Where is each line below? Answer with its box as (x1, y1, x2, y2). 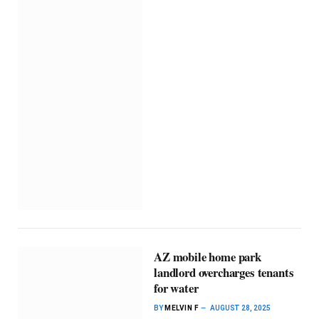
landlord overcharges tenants (154, 263, 294, 282)
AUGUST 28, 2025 (210, 304, 271, 313)
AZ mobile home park (154, 248, 261, 266)
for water (154, 279, 199, 298)
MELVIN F (164, 304, 199, 313)
